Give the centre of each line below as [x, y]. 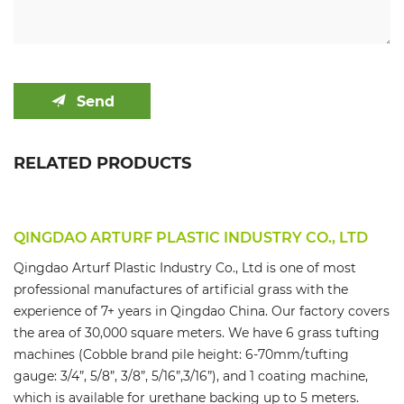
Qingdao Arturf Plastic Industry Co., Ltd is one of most [185, 268]
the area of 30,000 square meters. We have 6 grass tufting [197, 333]
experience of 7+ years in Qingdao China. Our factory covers [202, 311]
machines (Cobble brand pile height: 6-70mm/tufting [181, 354]
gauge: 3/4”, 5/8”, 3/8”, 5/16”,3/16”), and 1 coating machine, [191, 376]
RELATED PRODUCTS [102, 163]
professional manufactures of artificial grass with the [181, 289]
